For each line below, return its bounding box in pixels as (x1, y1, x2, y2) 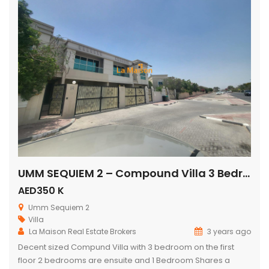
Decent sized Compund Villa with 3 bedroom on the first (18, 241, 234, 253)
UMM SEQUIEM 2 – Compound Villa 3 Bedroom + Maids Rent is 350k (243, 165, 250, 181)
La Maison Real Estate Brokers (29, 226, 136, 237)
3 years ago (205, 226, 251, 237)
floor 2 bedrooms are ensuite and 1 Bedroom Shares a (18, 254, 230, 266)
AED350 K (18, 183, 64, 198)
